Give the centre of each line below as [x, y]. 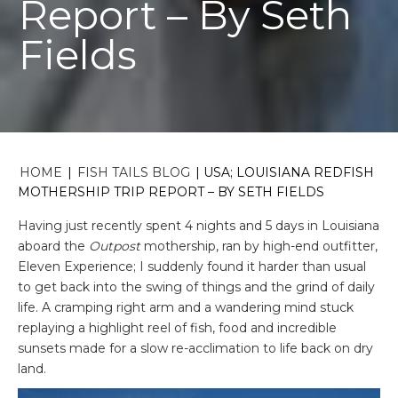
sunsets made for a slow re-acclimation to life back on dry [195, 348]
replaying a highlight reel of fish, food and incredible [177, 327]
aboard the [53, 246]
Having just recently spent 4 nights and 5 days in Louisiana [199, 225]
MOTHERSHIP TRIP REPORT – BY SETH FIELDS [171, 191]
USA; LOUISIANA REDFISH [289, 172]
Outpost [116, 246]
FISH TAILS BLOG [134, 172]
